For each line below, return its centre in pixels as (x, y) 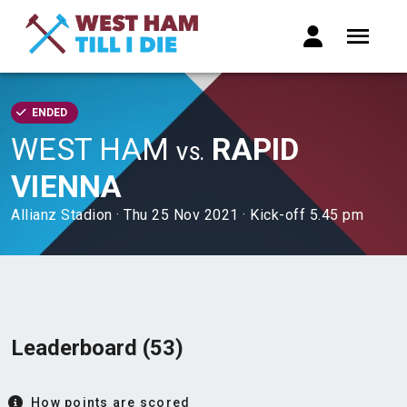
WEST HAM (94, 149)
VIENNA (67, 186)
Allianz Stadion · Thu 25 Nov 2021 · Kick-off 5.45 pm (187, 215)
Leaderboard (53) (97, 348)
